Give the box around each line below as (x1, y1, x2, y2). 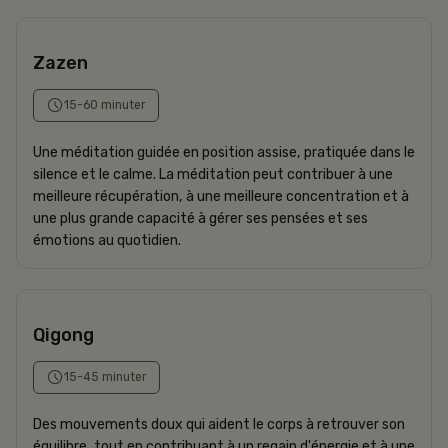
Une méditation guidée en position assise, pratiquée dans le (33, 143, 415, 161)
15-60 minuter (64, 97, 146, 112)
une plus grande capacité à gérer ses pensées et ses (33, 209, 368, 227)
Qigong (33, 323, 94, 346)
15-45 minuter (64, 369, 147, 384)
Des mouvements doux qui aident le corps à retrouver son (33, 415, 405, 433)
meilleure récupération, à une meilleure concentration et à (33, 187, 409, 205)
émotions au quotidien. (33, 231, 181, 249)
